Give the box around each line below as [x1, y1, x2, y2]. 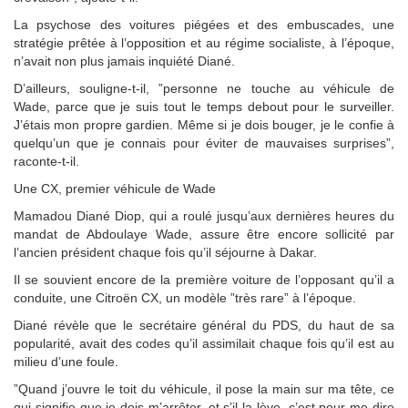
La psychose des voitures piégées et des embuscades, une [14, 16, 394, 32]
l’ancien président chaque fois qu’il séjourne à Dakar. [14, 244, 317, 260]
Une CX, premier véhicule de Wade [14, 180, 216, 196]
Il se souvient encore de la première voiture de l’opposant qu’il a [14, 271, 394, 287]
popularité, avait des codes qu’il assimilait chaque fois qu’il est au [14, 335, 394, 351]
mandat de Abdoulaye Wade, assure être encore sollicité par [14, 226, 394, 241]
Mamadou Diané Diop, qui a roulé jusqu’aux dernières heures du [14, 208, 394, 223]
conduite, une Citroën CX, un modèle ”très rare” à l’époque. [14, 290, 356, 305]
